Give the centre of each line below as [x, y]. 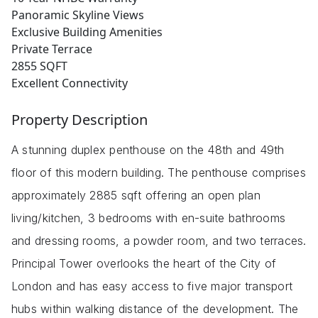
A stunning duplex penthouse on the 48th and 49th [148, 150]
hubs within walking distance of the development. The [155, 309]
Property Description [79, 120]
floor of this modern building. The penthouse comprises [159, 173]
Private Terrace [52, 49]
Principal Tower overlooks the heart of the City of [144, 264]
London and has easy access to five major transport [152, 286]
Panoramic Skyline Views [78, 15]
